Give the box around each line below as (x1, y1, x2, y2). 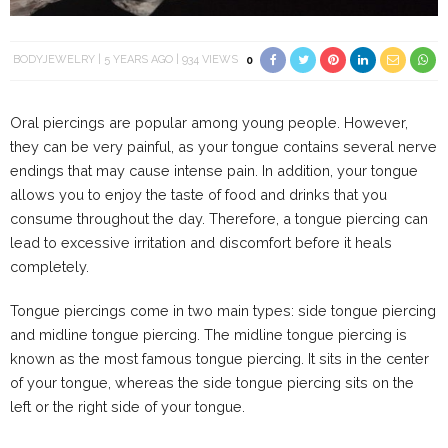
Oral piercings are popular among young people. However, (10, 114, 408, 132)
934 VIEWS (182, 53, 238, 67)
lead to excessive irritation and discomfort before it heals (10, 234, 392, 252)
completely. (10, 258, 89, 276)
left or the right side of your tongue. (10, 398, 245, 416)
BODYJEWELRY (13, 53, 95, 67)
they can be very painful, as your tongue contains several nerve (10, 138, 437, 156)
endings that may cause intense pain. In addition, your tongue (10, 162, 418, 180)
